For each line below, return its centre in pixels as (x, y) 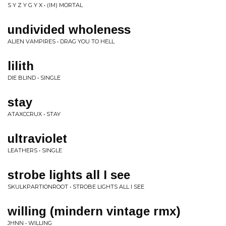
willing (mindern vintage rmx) (94, 211)
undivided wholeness (69, 30)
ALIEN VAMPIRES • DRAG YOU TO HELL (61, 41)
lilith (21, 66)
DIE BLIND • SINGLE (34, 78)
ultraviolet (37, 138)
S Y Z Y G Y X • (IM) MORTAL (45, 5)
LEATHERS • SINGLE (35, 150)
